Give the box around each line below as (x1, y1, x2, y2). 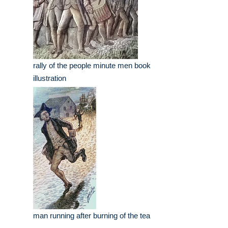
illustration (33, 74, 66, 83)
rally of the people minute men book (33, 61, 151, 70)
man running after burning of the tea (33, 211, 150, 220)
